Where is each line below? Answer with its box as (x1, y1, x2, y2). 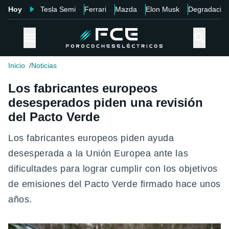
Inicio (8, 61, 25, 70)
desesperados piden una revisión (8, 96, 203, 110)
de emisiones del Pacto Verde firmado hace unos (8, 179, 221, 190)
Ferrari (84, 5, 106, 13)
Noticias (31, 61, 57, 70)
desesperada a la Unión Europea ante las (8, 148, 189, 159)
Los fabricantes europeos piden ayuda (8, 133, 174, 144)
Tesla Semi (40, 5, 76, 13)
